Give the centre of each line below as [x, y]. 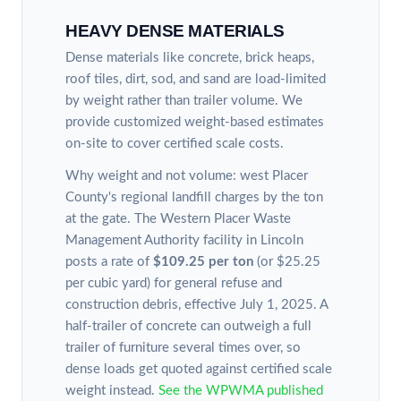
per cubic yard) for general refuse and [174, 284]
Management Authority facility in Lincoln [184, 241]
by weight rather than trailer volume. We [184, 101]
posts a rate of [109, 262]
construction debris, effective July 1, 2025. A [196, 305]
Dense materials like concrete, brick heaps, [190, 58]
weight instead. [112, 391]
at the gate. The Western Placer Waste [178, 219]
